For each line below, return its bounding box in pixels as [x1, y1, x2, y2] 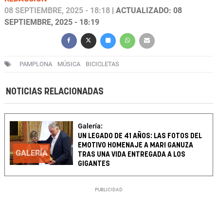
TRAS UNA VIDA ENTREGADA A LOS [78, 151, 186, 159]
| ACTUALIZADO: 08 [110, 6, 182, 16]
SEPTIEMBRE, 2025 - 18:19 [4, 18, 99, 27]
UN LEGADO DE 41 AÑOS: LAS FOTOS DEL [78, 132, 202, 140]
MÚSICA [57, 60, 80, 68]
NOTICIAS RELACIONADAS [6, 87, 104, 97]
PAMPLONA [19, 60, 52, 68]
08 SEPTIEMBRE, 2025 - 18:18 [4, 6, 110, 16]
